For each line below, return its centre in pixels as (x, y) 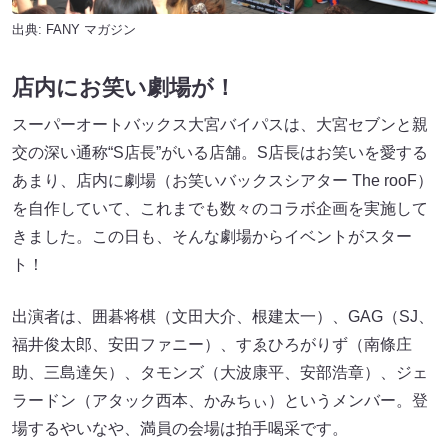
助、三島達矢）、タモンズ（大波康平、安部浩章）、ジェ (220, 373)
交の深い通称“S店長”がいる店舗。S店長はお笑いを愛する (220, 153)
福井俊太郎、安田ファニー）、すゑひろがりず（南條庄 (212, 345)
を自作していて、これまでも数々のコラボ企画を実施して (220, 209)
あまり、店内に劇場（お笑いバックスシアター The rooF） (222, 181)
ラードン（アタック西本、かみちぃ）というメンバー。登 (220, 401)
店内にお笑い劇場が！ (124, 88)
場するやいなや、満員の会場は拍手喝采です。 (180, 429)
